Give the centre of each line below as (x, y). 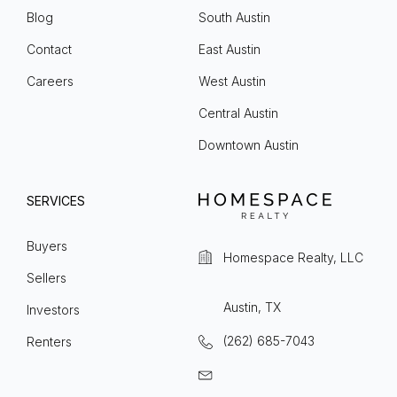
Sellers (47, 278)
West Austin (232, 82)
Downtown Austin (249, 145)
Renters (49, 342)
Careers (50, 82)
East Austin (230, 50)
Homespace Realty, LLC (293, 258)
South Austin (234, 18)
